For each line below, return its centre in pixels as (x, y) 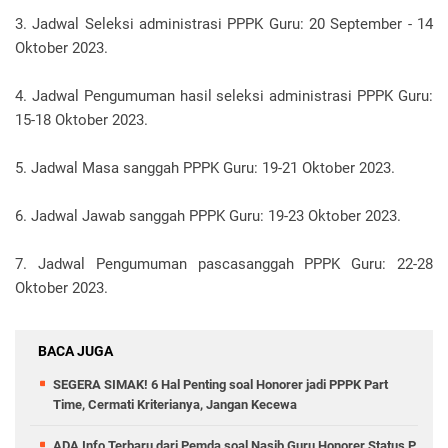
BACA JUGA (75, 351)
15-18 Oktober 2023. (81, 120)
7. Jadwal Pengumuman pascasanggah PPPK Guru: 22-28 (224, 264)
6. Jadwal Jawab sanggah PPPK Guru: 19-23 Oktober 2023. (208, 216)
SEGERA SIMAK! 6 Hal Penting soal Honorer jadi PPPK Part (220, 385)
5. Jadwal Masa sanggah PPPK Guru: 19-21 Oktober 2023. (205, 168)
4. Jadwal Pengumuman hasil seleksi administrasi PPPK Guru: (224, 96)
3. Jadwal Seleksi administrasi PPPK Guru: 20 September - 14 (224, 24)
